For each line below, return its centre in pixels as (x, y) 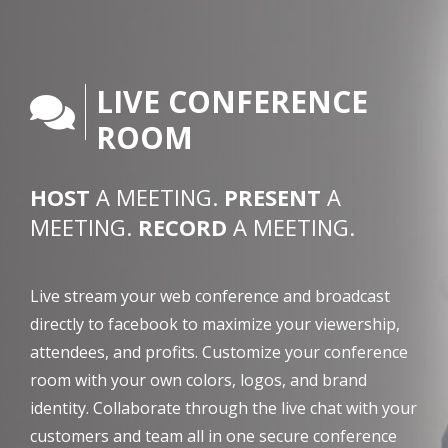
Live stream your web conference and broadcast (210, 296)
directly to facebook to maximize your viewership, (215, 324)
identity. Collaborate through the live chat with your (223, 408)
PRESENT (272, 197)
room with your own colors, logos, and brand (198, 380)
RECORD (182, 227)
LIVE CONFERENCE (232, 101)
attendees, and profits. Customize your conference (219, 352)
